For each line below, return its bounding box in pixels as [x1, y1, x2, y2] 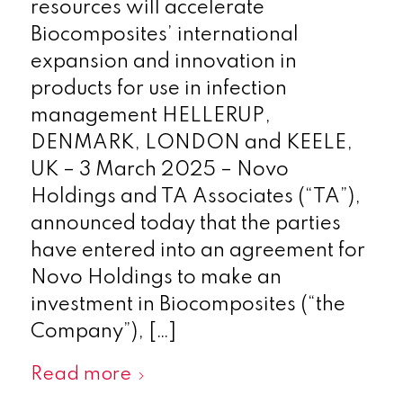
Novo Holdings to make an [30, 267, 282, 288]
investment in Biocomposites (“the [30, 294, 345, 315]
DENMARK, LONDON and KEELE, [30, 132, 353, 153]
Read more [30, 364, 131, 384]
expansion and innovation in [30, 51, 297, 72]
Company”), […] [30, 321, 176, 342]
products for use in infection [30, 78, 287, 99]
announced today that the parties [30, 213, 341, 234]
